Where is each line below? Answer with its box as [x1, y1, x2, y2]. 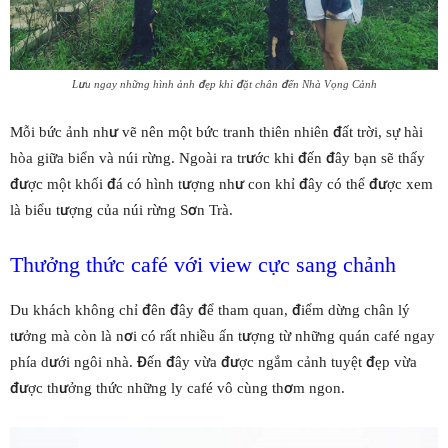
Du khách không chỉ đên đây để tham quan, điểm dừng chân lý [10, 300, 410, 319]
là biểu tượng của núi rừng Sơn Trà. [10, 200, 233, 219]
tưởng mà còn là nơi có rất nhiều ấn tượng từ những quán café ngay [10, 326, 435, 345]
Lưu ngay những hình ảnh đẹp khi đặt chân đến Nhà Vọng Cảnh [71, 77, 377, 91]
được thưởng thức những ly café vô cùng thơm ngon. [10, 378, 345, 397]
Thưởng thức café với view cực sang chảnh [10, 251, 396, 277]
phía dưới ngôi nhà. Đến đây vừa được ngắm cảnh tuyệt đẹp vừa [10, 352, 417, 371]
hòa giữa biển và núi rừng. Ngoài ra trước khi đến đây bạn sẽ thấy [10, 148, 425, 167]
